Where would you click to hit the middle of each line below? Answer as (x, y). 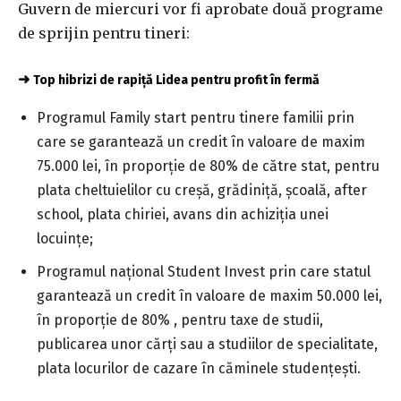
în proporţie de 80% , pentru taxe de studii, (180, 320)
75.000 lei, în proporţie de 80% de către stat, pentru (208, 166)
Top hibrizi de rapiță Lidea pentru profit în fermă (176, 81)
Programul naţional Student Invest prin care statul (204, 272)
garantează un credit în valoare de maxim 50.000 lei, (209, 296)
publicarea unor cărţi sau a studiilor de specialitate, (207, 345)
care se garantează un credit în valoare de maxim (201, 142)
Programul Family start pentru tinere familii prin (196, 118)
